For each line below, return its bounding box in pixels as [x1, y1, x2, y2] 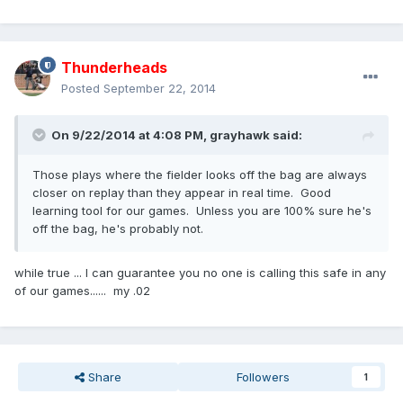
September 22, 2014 [103, 81, 216, 96]
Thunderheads [61, 58, 167, 77]
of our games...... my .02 [14, 283, 150, 299]
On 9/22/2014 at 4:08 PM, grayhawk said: [51, 128, 302, 143]
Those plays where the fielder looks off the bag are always [32, 167, 367, 183]
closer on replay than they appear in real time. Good [32, 185, 331, 201]
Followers [237, 370, 291, 385]
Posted [61, 81, 103, 96]
